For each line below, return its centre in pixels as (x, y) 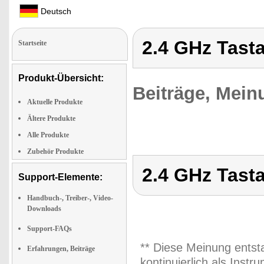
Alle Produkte (48, 135)
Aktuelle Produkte (55, 102)
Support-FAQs (49, 229)
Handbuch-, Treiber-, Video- (70, 198)
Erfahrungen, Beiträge (61, 249)
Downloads (44, 209)
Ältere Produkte (51, 118)
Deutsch (55, 11)
